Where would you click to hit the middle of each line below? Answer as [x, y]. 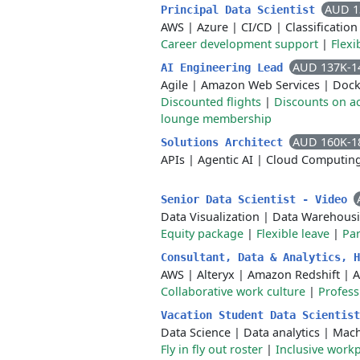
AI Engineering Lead [225, 67]
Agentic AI [225, 160]
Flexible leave [293, 233]
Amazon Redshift [294, 274]
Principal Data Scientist [241, 10]
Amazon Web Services [260, 85]
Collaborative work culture [233, 291]
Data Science [196, 332]
